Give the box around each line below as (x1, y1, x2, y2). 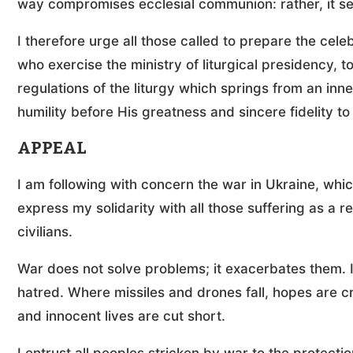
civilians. (17, 224, 72, 240)
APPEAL (17, 137, 87, 159)
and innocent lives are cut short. (17, 308, 225, 325)
